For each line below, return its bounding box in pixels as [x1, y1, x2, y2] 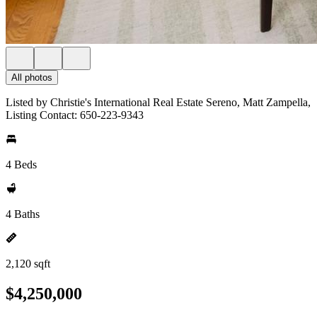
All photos [11, 72, 52, 83]
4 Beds [6, 158, 37, 171]
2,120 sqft [6, 258, 50, 270]
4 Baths [6, 208, 40, 220]
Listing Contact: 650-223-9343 [6, 109, 144, 121]
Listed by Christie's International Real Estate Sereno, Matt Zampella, [6, 96, 311, 108]
